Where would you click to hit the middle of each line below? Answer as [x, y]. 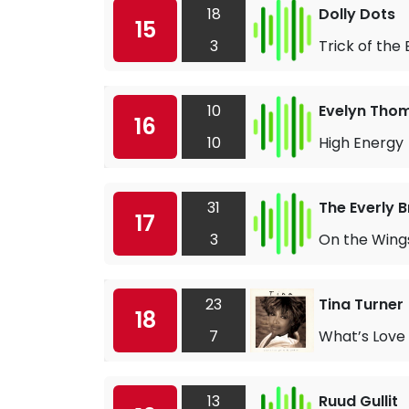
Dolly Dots [357, 14]
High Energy [361, 142]
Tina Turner [361, 304]
